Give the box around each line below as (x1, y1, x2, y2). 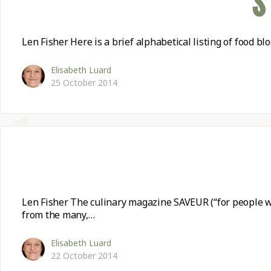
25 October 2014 (51, 76, 117, 88)
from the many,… (22, 207, 95, 221)
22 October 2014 (51, 249, 117, 261)
